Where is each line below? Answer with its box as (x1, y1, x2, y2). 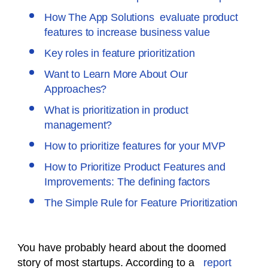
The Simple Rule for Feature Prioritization (44, 197, 238, 209)
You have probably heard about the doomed (17, 242, 226, 254)
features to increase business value (44, 26, 210, 38)
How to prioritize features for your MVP (44, 140, 226, 152)
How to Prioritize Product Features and (44, 161, 226, 173)
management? (44, 119, 112, 131)
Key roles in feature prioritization (44, 47, 195, 59)
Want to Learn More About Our (44, 68, 188, 80)
